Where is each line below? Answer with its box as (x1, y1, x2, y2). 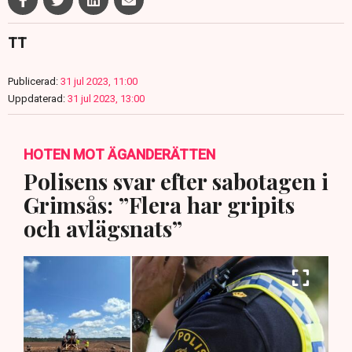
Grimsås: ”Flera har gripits (24, 190, 295, 220)
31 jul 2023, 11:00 (60, 75, 137, 88)
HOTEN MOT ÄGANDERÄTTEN (24, 146, 215, 163)
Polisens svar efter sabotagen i (24, 167, 328, 196)
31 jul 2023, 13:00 (68, 93, 145, 105)
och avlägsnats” (24, 214, 182, 244)
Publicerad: (8, 75, 58, 88)
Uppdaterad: (8, 93, 65, 105)
